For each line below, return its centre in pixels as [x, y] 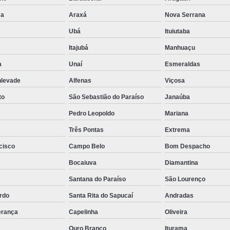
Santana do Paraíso [97, 179]
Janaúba [177, 97]
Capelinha [83, 212]
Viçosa [175, 81]
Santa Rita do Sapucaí [101, 196]
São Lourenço [185, 179]
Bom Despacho [187, 147]
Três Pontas [86, 130]
